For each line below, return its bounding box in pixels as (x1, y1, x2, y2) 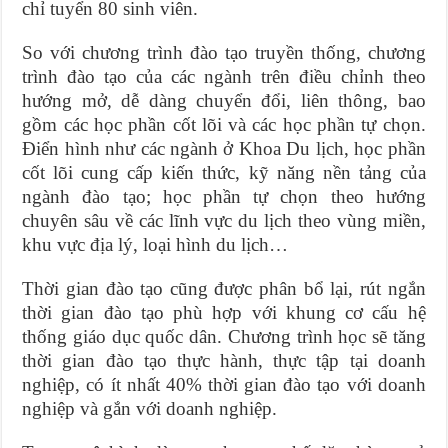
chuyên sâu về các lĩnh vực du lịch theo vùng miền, (22, 209, 426, 231)
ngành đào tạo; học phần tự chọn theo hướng (22, 185, 426, 207)
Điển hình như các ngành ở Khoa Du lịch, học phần (22, 137, 426, 159)
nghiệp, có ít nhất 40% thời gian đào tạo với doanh (22, 373, 426, 395)
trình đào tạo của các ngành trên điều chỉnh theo (22, 65, 426, 87)
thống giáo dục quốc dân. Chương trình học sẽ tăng (22, 325, 426, 347)
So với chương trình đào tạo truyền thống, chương (22, 41, 426, 63)
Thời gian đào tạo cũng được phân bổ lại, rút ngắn (22, 277, 426, 299)
